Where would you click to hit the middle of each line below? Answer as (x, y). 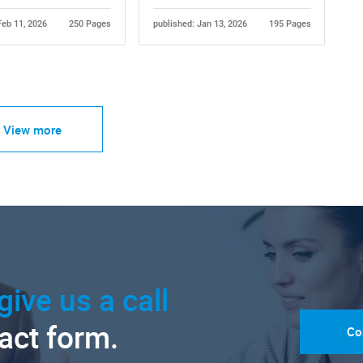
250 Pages (90, 24)
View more (32, 129)
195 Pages (290, 24)
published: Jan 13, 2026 (200, 24)
